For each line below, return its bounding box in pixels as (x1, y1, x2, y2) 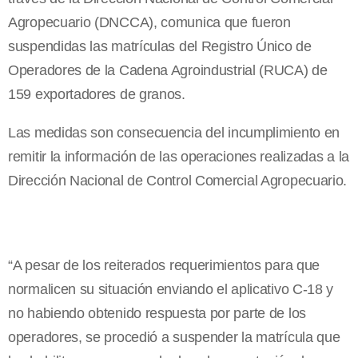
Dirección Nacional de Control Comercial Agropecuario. (8, 172, 348, 189)
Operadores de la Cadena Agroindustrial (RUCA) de (8, 62, 328, 78)
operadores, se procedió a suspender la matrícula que (8, 328, 340, 345)
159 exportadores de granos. (8, 86, 185, 102)
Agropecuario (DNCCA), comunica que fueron (8, 14, 291, 30)
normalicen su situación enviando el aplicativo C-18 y (8, 280, 334, 297)
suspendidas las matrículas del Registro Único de (8, 38, 312, 54)
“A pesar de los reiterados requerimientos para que (8, 257, 320, 273)
